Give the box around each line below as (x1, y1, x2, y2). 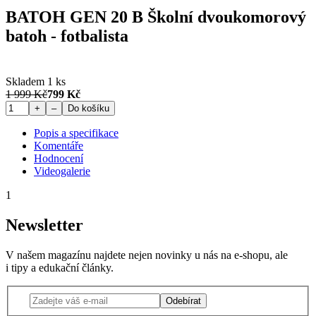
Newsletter (6, 216, 83, 235)
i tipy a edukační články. (6, 262, 114, 274)
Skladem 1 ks (6, 75, 66, 88)
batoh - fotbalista (6, 27, 128, 46)
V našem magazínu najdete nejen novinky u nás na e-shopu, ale (6, 249, 288, 262)
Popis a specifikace (34, 127, 119, 140)
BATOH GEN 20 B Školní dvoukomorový (6, 8, 306, 27)
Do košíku (68, 103, 109, 114)
